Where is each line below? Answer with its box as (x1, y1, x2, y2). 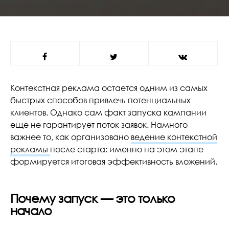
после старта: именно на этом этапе (50, 144, 203, 154)
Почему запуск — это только (10, 191, 175, 205)
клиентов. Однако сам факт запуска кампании (10, 107, 207, 118)
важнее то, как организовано (10, 132, 131, 142)
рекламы (10, 144, 48, 154)
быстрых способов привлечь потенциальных (10, 95, 191, 105)
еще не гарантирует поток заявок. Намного (10, 120, 188, 130)
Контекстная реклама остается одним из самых (10, 83, 208, 93)
